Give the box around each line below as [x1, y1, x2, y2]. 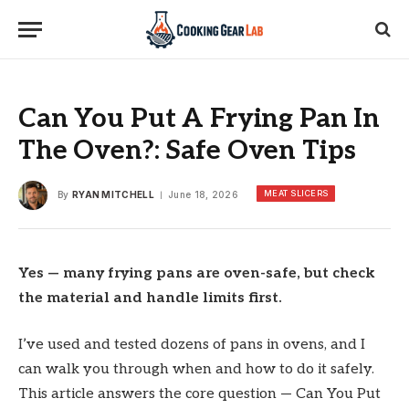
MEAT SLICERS [264, 188, 329, 199]
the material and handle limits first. [18, 288, 282, 307]
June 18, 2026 [168, 188, 239, 200]
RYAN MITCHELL [71, 188, 154, 200]
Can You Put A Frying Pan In [18, 103, 381, 135]
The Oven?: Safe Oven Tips [18, 135, 356, 167]
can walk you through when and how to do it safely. [18, 361, 374, 379]
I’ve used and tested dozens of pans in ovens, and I [18, 336, 365, 354]
